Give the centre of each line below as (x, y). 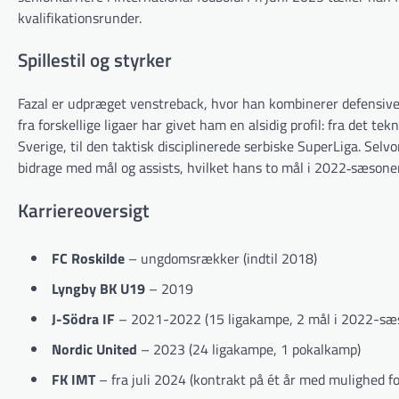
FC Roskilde (88, 258)
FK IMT (73, 379)
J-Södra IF (83, 318)
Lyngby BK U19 (98, 288)
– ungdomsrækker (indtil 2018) (221, 258)
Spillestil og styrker (95, 60)
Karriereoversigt (84, 210)
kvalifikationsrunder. (80, 17)
